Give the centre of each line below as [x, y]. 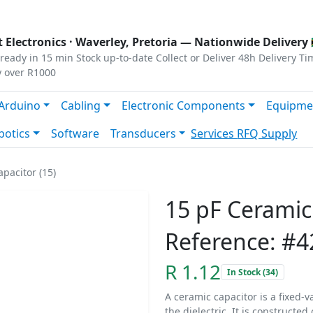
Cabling [81, 105]
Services [214, 133]
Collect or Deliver [196, 58]
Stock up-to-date [115, 58]
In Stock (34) [252, 272]
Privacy [26, 11]
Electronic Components [184, 105]
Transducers [143, 133]
